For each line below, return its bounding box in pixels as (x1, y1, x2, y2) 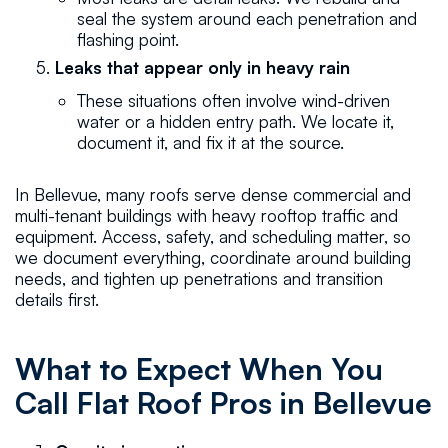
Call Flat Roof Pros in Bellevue (14, 383, 432, 421)
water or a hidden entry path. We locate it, (77, 110, 395, 132)
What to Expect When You (14, 349, 383, 387)
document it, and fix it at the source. (77, 131, 345, 153)
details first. (14, 288, 99, 310)
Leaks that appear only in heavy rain (54, 57, 350, 79)
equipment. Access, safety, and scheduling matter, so (14, 225, 411, 247)
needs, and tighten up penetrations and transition (14, 267, 383, 289)
